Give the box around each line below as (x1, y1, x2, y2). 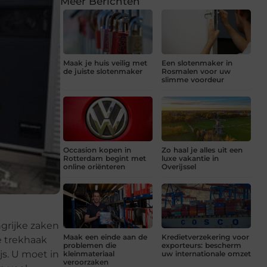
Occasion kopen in (63, 145, 131, 154)
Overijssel (162, 162, 196, 171)
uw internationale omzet (162, 249, 251, 258)
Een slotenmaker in (162, 58, 232, 67)
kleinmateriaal (63, 249, 114, 258)
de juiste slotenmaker (63, 66, 142, 76)
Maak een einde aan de (63, 232, 147, 241)
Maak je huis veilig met (63, 58, 147, 67)
